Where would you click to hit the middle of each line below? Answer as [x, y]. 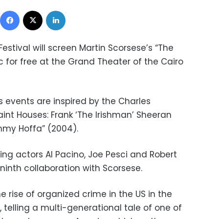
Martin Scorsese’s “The [126, 48]
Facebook [35, 10]
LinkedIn [78, 10]
